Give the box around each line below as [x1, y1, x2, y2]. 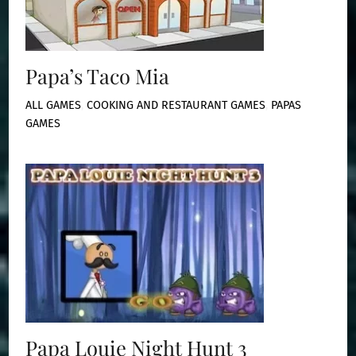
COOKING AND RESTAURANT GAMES [87, 98, 266, 112]
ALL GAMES [25, 98, 82, 112]
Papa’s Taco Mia [25, 62, 170, 90]
